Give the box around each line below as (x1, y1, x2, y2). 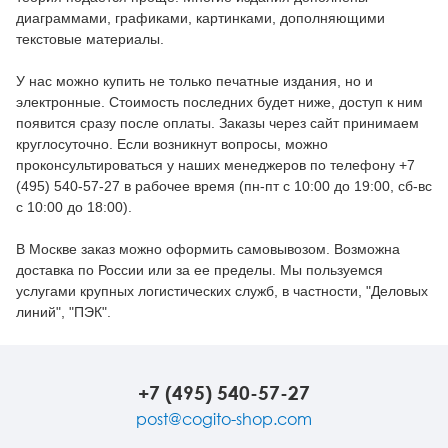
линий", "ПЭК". (16, 304, 111, 321)
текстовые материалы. (16, 31, 164, 48)
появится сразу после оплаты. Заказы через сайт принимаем (16, 115, 419, 132)
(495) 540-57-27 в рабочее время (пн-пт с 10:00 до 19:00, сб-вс (16, 178, 432, 195)
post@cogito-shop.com (136, 409, 312, 430)
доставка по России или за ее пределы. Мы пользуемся (16, 262, 383, 279)
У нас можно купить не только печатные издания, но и (16, 73, 373, 90)
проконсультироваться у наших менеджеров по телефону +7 (16, 157, 415, 174)
